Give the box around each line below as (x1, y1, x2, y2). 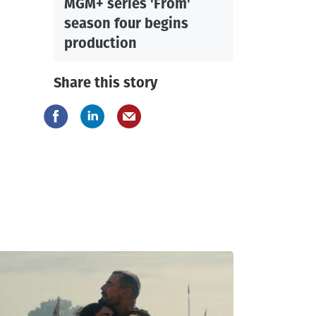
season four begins (64, 13, 188, 34)
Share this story (54, 73, 157, 93)
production (64, 33, 137, 54)
